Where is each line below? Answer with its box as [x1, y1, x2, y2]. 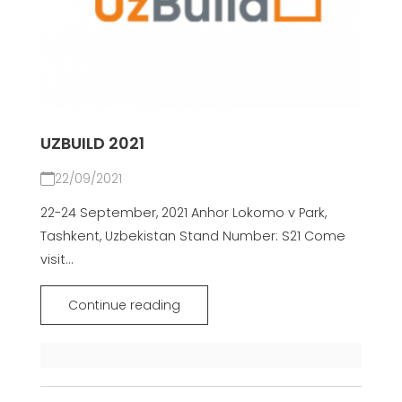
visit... [39, 250, 74, 269]
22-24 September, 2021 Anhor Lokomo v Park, [39, 204, 327, 223]
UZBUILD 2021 [39, 132, 144, 155]
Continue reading [67, 296, 180, 315]
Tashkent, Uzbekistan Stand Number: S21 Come [39, 227, 345, 246]
